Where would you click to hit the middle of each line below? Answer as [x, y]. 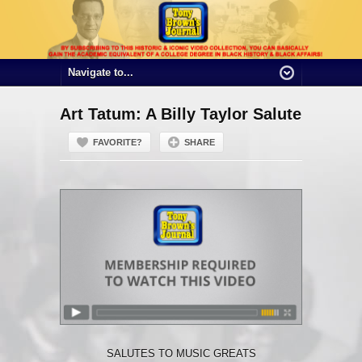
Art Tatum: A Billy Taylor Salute [181, 114]
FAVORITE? [118, 142]
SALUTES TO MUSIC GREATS [181, 354]
